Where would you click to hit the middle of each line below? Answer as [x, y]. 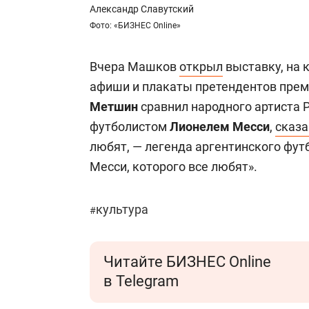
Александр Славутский [142, 9]
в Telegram [141, 281]
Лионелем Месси [220, 127]
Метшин [114, 107]
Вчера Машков [134, 67]
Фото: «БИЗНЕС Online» [135, 26]
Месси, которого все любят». [173, 167]
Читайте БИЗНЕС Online [187, 262]
